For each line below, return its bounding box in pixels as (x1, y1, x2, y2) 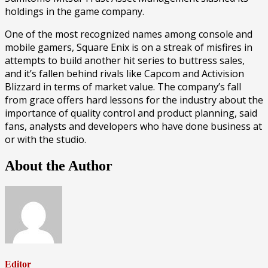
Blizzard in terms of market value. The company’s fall (5, 80, 241, 93)
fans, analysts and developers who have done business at (5, 119, 262, 133)
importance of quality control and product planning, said (5, 106, 257, 120)
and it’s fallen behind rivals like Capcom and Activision (5, 66, 244, 80)
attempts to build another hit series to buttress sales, (5, 53, 245, 67)
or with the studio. (5, 132, 86, 146)
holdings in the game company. (5, 4, 144, 18)
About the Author (5, 157, 112, 173)
